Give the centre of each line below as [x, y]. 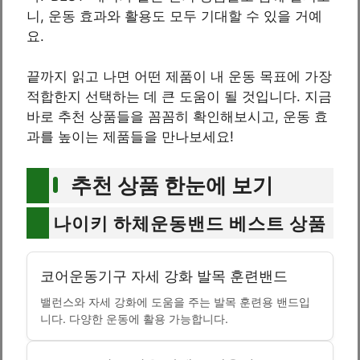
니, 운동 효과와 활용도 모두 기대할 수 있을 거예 [174, 16]
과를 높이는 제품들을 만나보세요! [130, 137]
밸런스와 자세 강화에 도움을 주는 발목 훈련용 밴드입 [175, 301]
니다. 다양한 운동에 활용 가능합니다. [134, 318]
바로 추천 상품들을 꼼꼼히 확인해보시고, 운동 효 [177, 117]
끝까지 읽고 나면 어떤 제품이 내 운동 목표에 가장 [179, 77]
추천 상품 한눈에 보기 [172, 185]
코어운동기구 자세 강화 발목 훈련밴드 [164, 276]
